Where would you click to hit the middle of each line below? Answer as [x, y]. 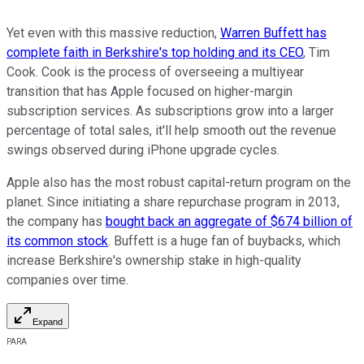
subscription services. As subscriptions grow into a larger [170, 111]
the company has [56, 222]
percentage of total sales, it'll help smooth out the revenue [171, 131]
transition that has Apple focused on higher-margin [149, 92]
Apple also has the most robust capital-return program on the [179, 183]
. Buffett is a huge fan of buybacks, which [224, 241]
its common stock [57, 241]
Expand [48, 322]
